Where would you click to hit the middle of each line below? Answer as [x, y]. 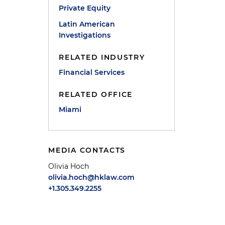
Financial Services [92, 72]
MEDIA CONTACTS [87, 150]
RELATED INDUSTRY [102, 57]
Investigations [85, 35]
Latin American [87, 24]
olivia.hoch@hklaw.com [92, 177]
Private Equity [85, 8]
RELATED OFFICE [96, 94]
